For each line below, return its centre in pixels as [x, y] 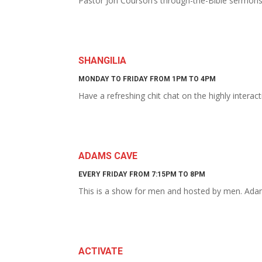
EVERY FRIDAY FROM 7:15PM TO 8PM [142, 174]
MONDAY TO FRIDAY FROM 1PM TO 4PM [147, 79]
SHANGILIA [103, 61]
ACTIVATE [101, 251]
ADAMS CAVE [108, 156]
